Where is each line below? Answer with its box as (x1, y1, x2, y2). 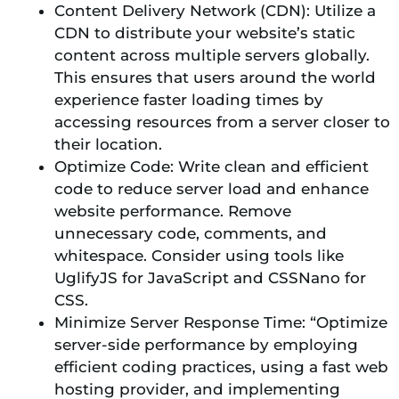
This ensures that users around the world (54, 69, 376, 87)
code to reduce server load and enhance (54, 180, 369, 199)
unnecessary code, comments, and (54, 224, 327, 243)
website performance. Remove (54, 202, 291, 221)
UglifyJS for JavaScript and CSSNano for (54, 269, 366, 288)
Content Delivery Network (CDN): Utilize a (54, 2, 376, 20)
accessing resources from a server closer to (54, 113, 390, 132)
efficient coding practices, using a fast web (54, 358, 388, 377)
